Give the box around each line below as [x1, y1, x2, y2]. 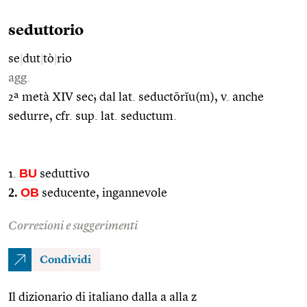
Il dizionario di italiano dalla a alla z [8, 291, 197, 304]
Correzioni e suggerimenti [8, 219, 138, 232]
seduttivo [37, 167, 90, 180]
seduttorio [8, 23, 84, 38]
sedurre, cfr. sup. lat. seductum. [8, 110, 177, 123]
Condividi [40, 254, 91, 266]
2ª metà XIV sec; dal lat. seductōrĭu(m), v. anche [8, 90, 264, 103]
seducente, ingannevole [39, 186, 167, 199]
